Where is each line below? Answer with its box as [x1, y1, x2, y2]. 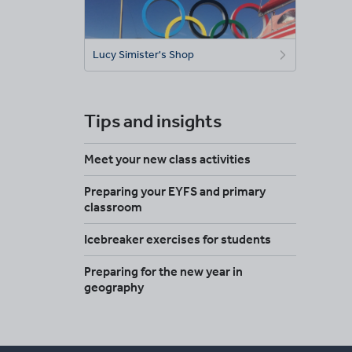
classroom [84, 200, 142, 215]
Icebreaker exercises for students [84, 232, 271, 247]
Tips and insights [84, 109, 222, 133]
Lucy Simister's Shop [93, 48, 194, 62]
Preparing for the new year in [84, 264, 243, 280]
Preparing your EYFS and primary [84, 184, 266, 200]
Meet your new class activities [84, 152, 251, 167]
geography [84, 280, 144, 295]
